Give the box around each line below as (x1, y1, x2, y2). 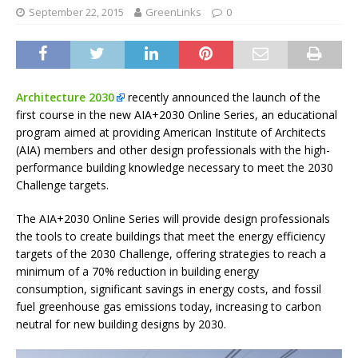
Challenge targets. (16, 177, 109, 193)
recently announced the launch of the (125, 89, 320, 105)
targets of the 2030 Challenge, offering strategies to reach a (16, 246, 326, 262)
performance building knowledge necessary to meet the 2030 (16, 160, 333, 176)
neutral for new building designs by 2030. (16, 316, 226, 332)
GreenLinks (145, 5, 201, 20)
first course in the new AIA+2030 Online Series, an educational (16, 107, 337, 123)
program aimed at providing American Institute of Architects (16, 125, 326, 141)
